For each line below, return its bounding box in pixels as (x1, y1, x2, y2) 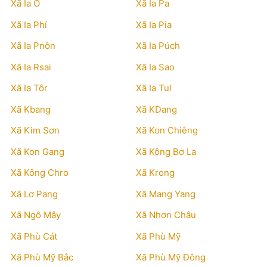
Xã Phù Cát (11, 230, 57, 242)
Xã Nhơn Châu (136, 209, 196, 221)
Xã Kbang (11, 103, 51, 115)
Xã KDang (136, 103, 177, 115)
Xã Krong (136, 167, 175, 178)
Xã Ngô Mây (11, 209, 61, 221)
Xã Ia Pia (136, 18, 172, 30)
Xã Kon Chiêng (136, 125, 198, 136)
